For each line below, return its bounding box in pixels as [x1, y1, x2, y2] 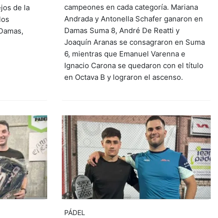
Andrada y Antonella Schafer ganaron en [64, 14, 203, 24]
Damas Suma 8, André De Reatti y [64, 26, 180, 36]
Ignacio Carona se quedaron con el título [64, 61, 203, 71]
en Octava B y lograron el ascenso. [64, 73, 183, 82]
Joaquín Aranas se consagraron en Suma [64, 37, 205, 47]
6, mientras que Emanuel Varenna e [64, 49, 185, 59]
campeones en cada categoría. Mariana [64, 2, 198, 12]
